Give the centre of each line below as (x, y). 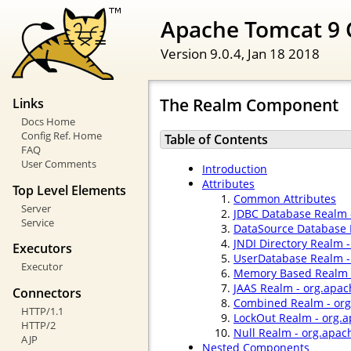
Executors (42, 249)
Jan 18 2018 (284, 53)
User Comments (58, 164)
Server (36, 208)
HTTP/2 (38, 325)
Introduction (235, 169)
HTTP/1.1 (42, 311)
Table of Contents (216, 139)
